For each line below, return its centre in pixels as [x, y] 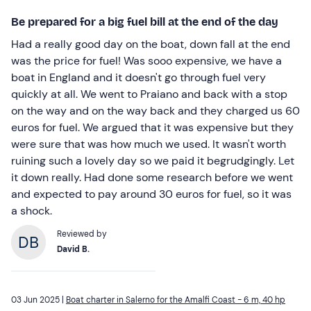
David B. [73, 249]
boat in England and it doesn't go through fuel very [138, 77]
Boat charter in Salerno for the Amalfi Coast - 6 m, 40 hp [176, 300]
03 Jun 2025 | [39, 300]
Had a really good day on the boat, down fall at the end [151, 44]
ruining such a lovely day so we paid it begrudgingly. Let [153, 160]
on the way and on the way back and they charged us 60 [155, 110]
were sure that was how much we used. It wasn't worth [149, 144]
